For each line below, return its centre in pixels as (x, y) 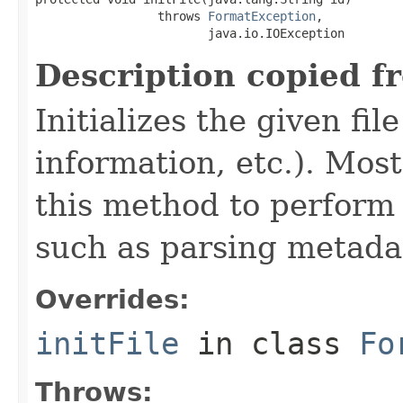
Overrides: (112, 299)
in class (269, 343)
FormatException (262, 16)
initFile (107, 343)
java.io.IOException (190, 33)
